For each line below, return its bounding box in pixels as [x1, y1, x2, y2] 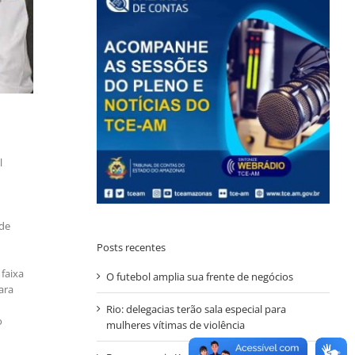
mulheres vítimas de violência [105, 317, 245, 332]
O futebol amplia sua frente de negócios [105, 269, 293, 284]
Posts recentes [96, 239, 166, 254]
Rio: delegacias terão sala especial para [105, 301, 286, 316]
